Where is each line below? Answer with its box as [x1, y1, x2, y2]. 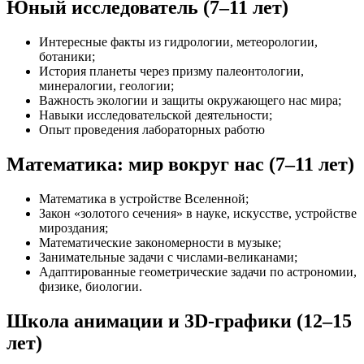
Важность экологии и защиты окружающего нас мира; [39, 93, 341, 107]
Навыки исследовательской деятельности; [39, 107, 272, 122]
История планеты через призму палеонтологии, [39, 63, 304, 78]
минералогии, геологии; [39, 78, 174, 93]
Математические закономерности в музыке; [39, 235, 281, 249]
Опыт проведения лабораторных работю [39, 122, 265, 136]
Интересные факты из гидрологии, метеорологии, [39, 34, 318, 49]
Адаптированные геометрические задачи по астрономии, [39, 264, 357, 279]
